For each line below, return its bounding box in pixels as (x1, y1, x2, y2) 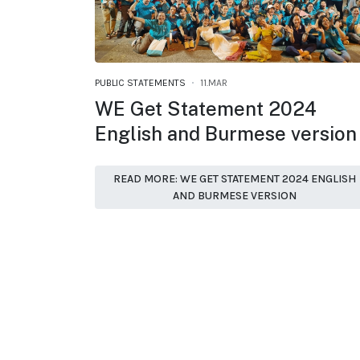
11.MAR (200, 76, 227, 88)
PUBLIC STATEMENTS (95, 76, 186, 88)
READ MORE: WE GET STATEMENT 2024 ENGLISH (113, 171, 356, 186)
